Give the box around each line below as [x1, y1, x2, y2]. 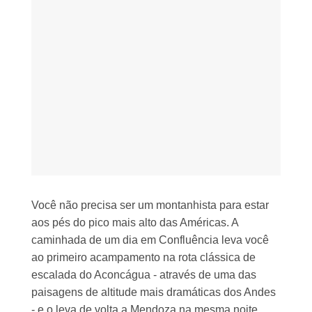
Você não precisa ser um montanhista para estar [31, 199, 269, 212]
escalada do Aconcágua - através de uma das [31, 269, 256, 281]
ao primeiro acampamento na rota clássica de [31, 251, 256, 264]
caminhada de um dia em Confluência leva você [31, 234, 269, 247]
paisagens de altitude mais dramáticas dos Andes [31, 286, 276, 299]
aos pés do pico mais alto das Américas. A [31, 217, 238, 229]
